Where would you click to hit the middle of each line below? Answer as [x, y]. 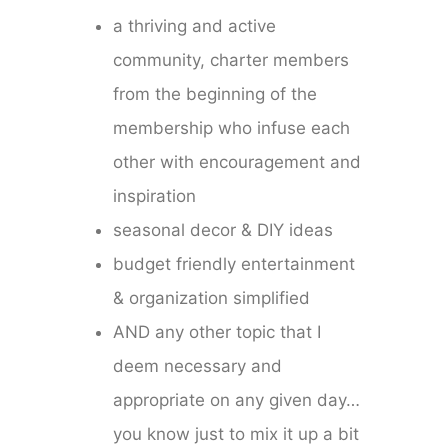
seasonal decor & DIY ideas [223, 230]
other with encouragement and [237, 162]
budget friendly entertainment [234, 264]
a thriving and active [195, 26]
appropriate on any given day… [237, 400]
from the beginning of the [215, 94]
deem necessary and [198, 366]
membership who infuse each [232, 128]
